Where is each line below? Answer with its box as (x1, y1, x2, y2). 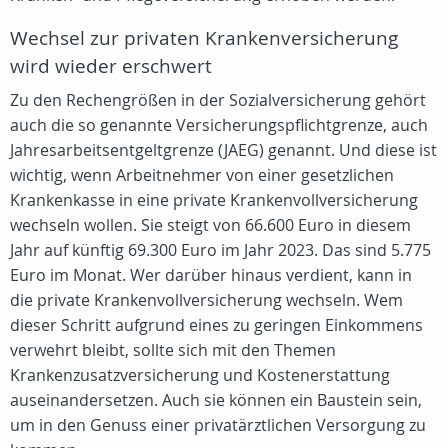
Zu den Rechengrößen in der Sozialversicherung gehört (10, 89, 426, 111)
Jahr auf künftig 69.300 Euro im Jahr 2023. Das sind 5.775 (10, 239, 431, 261)
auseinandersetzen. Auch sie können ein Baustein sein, (10, 389, 422, 411)
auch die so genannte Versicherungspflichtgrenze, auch (10, 114, 428, 136)
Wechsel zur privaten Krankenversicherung (10, 25, 398, 51)
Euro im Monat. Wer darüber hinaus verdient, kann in (10, 264, 412, 286)
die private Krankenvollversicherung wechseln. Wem (10, 289, 403, 311)
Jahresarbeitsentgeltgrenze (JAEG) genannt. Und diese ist (10, 139, 437, 161)
